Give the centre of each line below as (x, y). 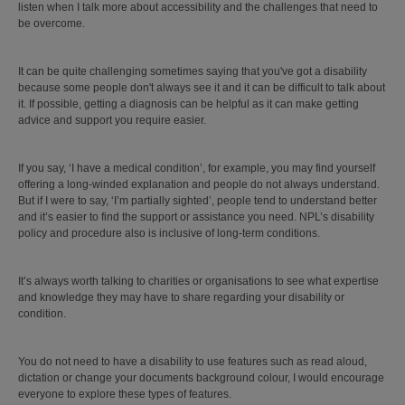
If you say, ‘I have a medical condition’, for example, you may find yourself (197, 168)
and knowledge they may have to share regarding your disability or (181, 297)
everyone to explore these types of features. (126, 394)
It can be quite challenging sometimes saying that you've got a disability (193, 71)
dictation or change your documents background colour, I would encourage (201, 378)
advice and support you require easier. (113, 120)
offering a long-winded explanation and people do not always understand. (199, 184)
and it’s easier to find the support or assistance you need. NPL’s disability (196, 217)
